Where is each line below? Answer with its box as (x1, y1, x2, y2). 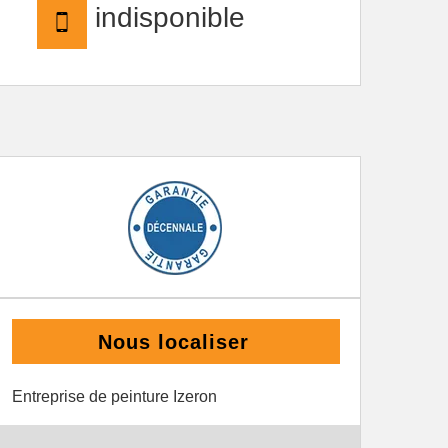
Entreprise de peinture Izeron (12, 388, 217, 405)
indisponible (87, 2, 245, 33)
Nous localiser (98, 331, 249, 353)
